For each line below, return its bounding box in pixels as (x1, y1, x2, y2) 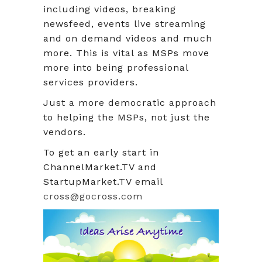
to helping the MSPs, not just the (43, 111, 210, 123)
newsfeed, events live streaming (43, 18, 206, 29)
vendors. (43, 126, 86, 137)
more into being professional (43, 61, 188, 73)
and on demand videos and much (43, 32, 212, 44)
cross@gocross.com (43, 190, 143, 202)
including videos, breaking (43, 3, 176, 15)
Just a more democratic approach (43, 96, 216, 108)
